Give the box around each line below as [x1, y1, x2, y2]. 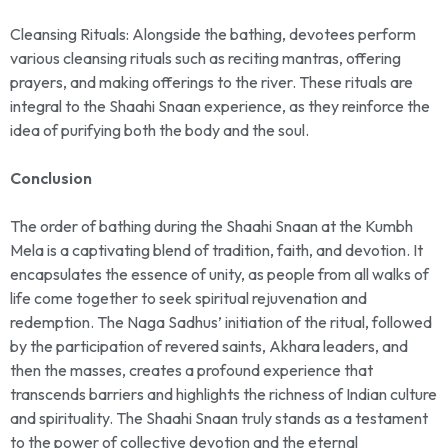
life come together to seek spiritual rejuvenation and [10, 288, 367, 309]
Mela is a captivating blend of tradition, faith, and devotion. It [10, 240, 423, 261]
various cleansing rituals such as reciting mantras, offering [10, 48, 401, 69]
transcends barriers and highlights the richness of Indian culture [10, 384, 437, 405]
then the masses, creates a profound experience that [10, 360, 373, 381]
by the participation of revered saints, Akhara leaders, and [10, 336, 408, 357]
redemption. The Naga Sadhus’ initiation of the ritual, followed [10, 312, 432, 333]
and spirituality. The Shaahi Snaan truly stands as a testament [10, 408, 428, 429]
